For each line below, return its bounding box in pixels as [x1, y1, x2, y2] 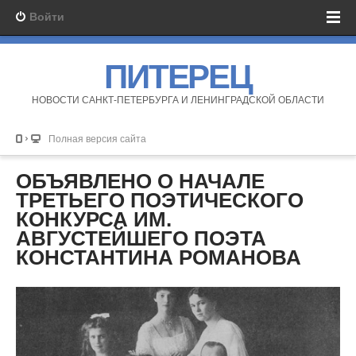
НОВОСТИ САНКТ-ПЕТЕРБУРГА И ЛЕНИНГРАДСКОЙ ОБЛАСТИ [32, 95, 324, 106]
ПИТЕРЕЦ [103, 58, 253, 95]
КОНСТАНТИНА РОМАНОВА [16, 246, 301, 269]
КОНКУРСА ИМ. [16, 207, 172, 231]
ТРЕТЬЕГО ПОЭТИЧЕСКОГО [16, 188, 304, 212]
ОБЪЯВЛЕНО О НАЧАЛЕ [16, 169, 265, 193]
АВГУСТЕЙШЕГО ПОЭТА [16, 226, 266, 250]
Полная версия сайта [48, 133, 146, 144]
